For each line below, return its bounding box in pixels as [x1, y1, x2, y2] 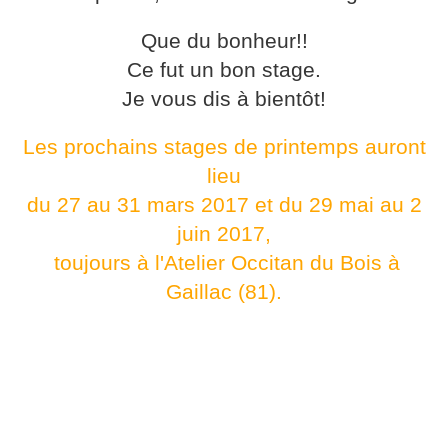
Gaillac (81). [166, 280, 282, 305]
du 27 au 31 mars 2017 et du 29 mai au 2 [26, 193, 422, 218]
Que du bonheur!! [140, 29, 308, 54]
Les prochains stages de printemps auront [22, 135, 426, 160]
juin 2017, [177, 222, 271, 247]
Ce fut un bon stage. [127, 58, 321, 83]
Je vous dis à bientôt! [122, 87, 326, 112]
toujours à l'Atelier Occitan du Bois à [48, 251, 400, 276]
